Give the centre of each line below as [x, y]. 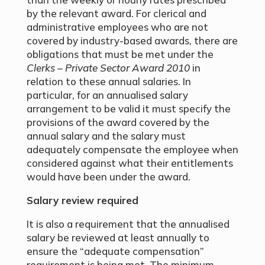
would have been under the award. [108, 177]
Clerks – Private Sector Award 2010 [108, 68]
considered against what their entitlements [130, 163]
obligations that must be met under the [120, 54]
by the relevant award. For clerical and [116, 13]
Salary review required [82, 200]
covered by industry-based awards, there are [132, 41]
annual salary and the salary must [106, 136]
